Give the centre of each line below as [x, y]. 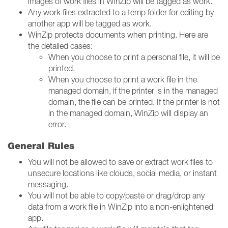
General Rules [41, 146]
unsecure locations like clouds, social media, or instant [122, 173]
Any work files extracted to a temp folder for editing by [121, 12]
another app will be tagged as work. [90, 23]
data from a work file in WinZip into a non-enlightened [121, 207]
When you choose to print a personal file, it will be [134, 57]
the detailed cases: [60, 46]
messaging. [48, 184]
